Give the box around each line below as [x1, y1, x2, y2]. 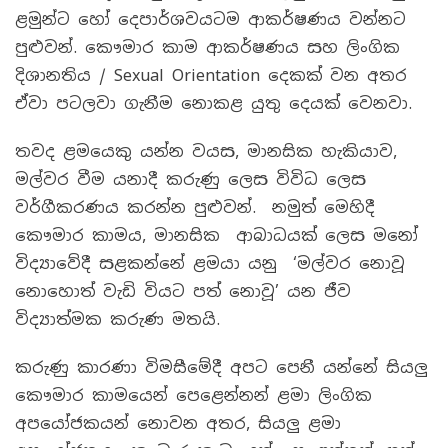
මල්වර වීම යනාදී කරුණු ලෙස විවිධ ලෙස [15, 169, 366, 190]
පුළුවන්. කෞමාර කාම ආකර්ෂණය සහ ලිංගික [15, 37, 400, 58]
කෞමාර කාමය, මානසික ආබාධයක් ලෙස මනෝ [15, 225, 418, 246]
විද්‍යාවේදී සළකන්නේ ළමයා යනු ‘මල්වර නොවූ [15, 253, 405, 274]
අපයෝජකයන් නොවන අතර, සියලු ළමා [15, 413, 341, 434]
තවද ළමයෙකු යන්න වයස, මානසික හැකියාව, [15, 141, 397, 162]
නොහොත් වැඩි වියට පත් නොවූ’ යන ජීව [15, 281, 351, 302]
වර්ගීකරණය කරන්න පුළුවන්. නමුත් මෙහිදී [15, 197, 375, 218]
